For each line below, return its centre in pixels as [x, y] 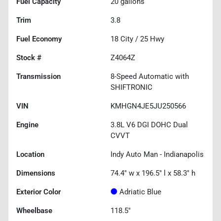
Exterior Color [38, 192]
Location [30, 154]
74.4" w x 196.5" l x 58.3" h [153, 173]
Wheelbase [34, 210]
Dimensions [36, 173]
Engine [27, 125]
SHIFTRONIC [131, 87]
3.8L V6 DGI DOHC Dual [149, 125]
